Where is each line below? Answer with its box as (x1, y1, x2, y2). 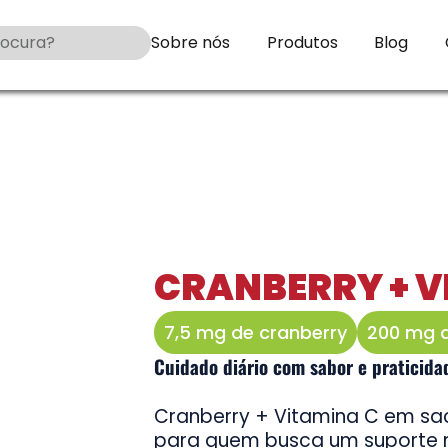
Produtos (266, 30, 338, 54)
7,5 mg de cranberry (164, 320, 347, 345)
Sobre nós (151, 30, 230, 54)
